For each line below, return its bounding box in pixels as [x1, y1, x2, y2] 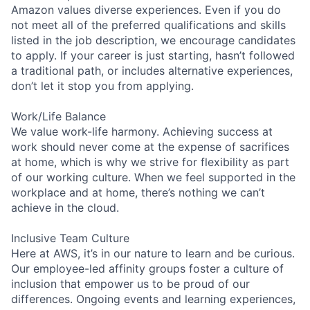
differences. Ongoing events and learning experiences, [11, 291, 295, 306]
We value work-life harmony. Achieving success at [11, 124, 273, 138]
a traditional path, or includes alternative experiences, [11, 63, 293, 77]
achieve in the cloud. [11, 200, 119, 215]
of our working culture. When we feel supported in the [11, 170, 295, 184]
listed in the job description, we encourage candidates [11, 33, 295, 47]
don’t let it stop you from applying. [11, 78, 194, 93]
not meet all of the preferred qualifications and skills [11, 17, 286, 32]
